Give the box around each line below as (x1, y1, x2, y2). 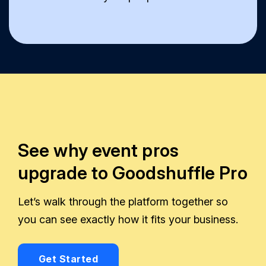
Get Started (38, 252, 99, 265)
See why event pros (18, 139, 179, 161)
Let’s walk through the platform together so (18, 195, 228, 208)
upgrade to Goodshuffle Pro (18, 161, 248, 183)
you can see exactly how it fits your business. (18, 213, 238, 226)
